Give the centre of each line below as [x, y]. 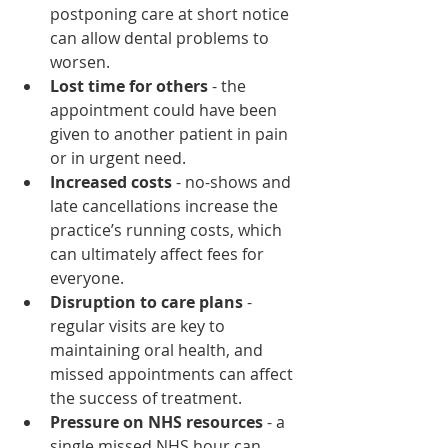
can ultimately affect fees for [159, 253]
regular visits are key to [139, 325]
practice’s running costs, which [168, 229]
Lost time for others [129, 85]
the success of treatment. [146, 397]
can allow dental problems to [161, 37]
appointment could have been [165, 109]
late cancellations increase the [166, 205]
